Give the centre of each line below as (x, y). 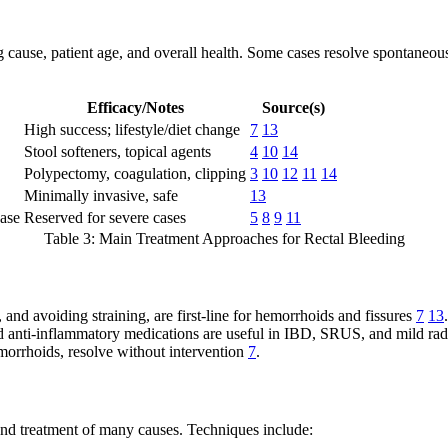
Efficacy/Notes (135, 107)
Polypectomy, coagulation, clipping (135, 173)
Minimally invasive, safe (101, 195)
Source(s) (293, 107)
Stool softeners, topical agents (117, 151)
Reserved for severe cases (105, 217)
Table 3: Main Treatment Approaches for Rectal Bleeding (224, 238)
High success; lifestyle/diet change (132, 129)
